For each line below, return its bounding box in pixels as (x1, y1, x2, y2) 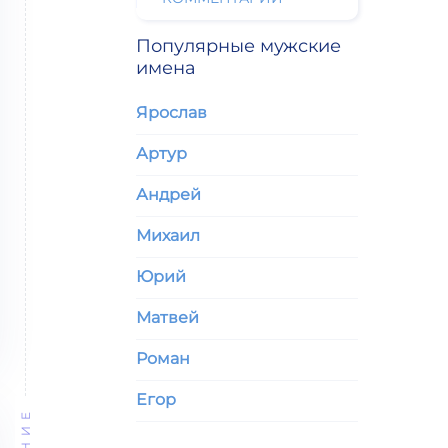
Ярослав (136, 103, 207, 122)
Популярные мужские (136, 35, 341, 57)
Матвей (136, 308, 199, 327)
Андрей (136, 185, 201, 204)
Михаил (136, 226, 200, 245)
